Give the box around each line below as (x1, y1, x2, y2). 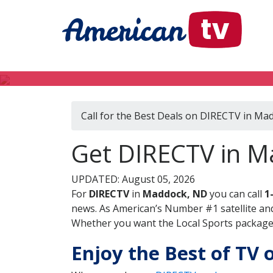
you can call (207, 187, 264, 200)
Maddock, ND (143, 187, 207, 200)
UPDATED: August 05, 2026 (71, 172, 195, 186)
